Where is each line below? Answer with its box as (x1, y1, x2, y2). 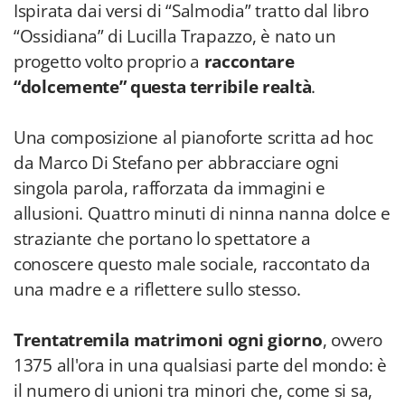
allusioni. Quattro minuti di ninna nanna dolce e (14, 202, 391, 225)
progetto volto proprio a (14, 50, 204, 73)
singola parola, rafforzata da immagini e (14, 176, 326, 200)
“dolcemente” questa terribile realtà (14, 75, 312, 99)
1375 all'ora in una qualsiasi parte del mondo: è (14, 353, 387, 377)
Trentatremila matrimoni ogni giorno (14, 328, 323, 352)
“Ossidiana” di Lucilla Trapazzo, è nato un (14, 24, 336, 48)
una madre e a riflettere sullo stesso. (14, 278, 301, 301)
